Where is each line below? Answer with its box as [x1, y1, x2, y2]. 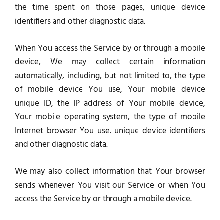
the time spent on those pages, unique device [15, 1, 205, 15]
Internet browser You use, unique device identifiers [15, 124, 205, 138]
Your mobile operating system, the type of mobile [15, 110, 205, 124]
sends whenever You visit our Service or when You [15, 179, 205, 192]
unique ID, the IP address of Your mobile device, [15, 97, 205, 110]
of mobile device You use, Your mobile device [15, 83, 205, 97]
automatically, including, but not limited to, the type [15, 69, 205, 83]
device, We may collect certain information [15, 55, 205, 69]
